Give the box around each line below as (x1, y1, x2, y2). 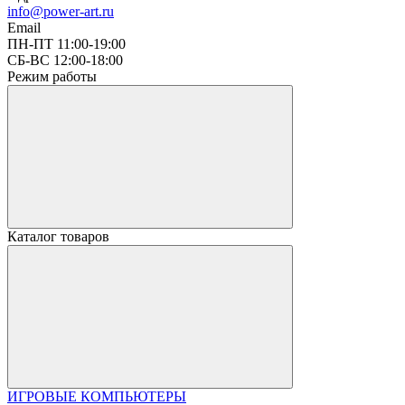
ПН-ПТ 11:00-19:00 (7, 35, 126, 52)
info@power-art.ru (7, 3, 114, 19)
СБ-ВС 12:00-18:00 (7, 52, 123, 68)
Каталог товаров (7, 228, 109, 244)
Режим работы (7, 68, 97, 84)
